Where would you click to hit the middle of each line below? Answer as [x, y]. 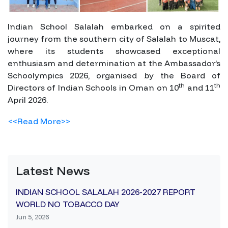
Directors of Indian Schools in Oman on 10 [93, 88]
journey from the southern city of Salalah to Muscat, [114, 39]
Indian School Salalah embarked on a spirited [114, 27]
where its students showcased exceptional [114, 51]
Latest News [53, 171]
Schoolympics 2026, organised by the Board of [114, 76]
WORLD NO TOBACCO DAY [68, 204]
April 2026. [28, 100]
